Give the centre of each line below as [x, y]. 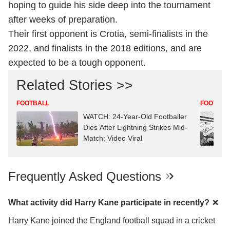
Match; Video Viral [113, 138]
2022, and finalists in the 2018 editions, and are [105, 48]
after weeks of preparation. [63, 19]
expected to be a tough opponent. [77, 62]
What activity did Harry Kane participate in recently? [109, 203]
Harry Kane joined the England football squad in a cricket [112, 221]
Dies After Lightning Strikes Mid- [135, 127]
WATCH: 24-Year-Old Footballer [135, 116]
